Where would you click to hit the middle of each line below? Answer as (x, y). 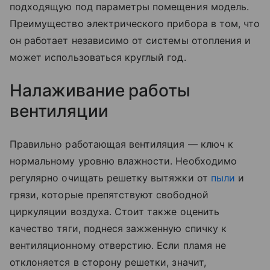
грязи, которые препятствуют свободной (109, 194)
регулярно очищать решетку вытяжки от (110, 177)
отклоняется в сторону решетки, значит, (108, 262)
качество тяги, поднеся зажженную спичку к (118, 228)
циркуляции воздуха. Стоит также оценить (115, 211)
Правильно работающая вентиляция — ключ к (121, 144)
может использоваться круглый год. (98, 57)
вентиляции (61, 111)
